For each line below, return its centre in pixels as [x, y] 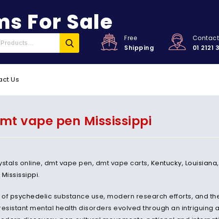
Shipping [139, 48]
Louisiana [201, 163]
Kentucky [166, 163]
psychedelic [31, 196]
